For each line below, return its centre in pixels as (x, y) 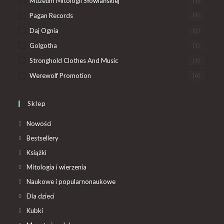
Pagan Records (51, 15)
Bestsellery (43, 138)
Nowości (39, 123)
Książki (37, 152)
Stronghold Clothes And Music (74, 60)
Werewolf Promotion (60, 75)
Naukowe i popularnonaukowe (71, 181)
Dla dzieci (41, 196)
